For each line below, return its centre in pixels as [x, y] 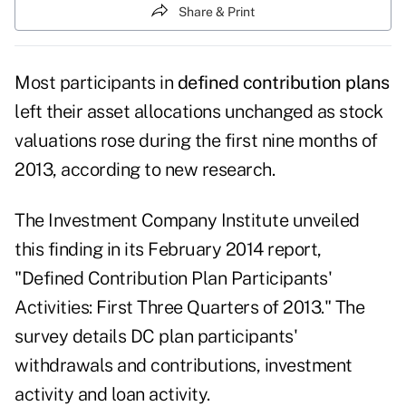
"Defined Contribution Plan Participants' [173, 279]
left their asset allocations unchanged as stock [199, 112]
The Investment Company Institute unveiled [187, 221]
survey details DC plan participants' [156, 337]
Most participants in [96, 83]
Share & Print [217, 11]
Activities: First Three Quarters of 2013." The [189, 308]
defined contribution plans [283, 83]
